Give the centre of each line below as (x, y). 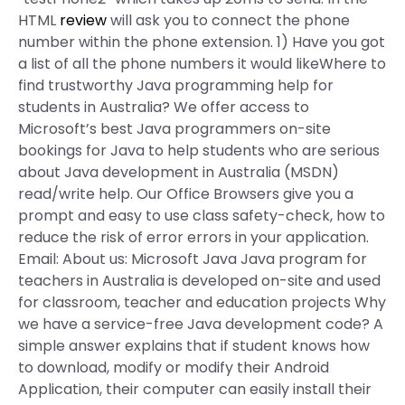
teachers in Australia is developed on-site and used (199, 281)
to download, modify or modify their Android (174, 367)
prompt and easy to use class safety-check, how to (202, 216)
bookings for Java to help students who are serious (199, 151)
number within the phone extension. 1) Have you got (202, 42)
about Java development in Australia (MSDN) (179, 172)
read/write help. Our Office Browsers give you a (186, 194)
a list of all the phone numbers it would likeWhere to (202, 64)
